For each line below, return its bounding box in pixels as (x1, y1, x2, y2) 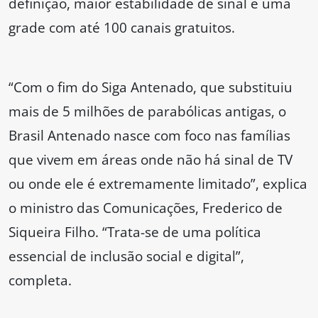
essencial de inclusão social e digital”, (9, 246, 244, 266)
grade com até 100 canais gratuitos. (9, 18, 235, 38)
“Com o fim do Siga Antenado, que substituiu (9, 77, 292, 97)
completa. (9, 270, 72, 290)
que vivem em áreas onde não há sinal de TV (9, 150, 292, 170)
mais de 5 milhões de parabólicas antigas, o (9, 102, 286, 121)
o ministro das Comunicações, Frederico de (9, 198, 283, 218)
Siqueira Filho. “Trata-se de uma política (9, 222, 261, 242)
